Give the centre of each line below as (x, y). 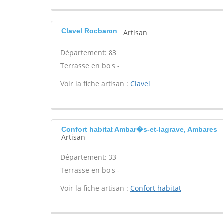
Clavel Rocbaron (89, 31)
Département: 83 (88, 53)
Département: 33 (88, 157)
